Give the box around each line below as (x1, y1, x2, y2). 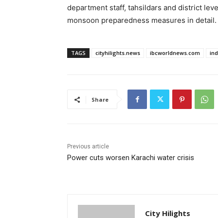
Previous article (67, 143, 109, 150)
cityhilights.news (95, 49, 140, 57)
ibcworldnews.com (150, 49, 200, 57)
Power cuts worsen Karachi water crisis (67, 153, 194, 163)
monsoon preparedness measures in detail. (67, 16, 217, 25)
